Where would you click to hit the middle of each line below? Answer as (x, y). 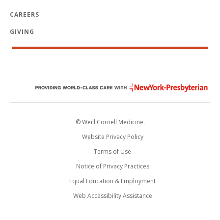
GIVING (22, 32)
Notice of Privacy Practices (112, 166)
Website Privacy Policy (112, 137)
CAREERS (25, 15)
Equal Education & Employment (112, 181)
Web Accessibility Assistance (112, 196)
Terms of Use (112, 152)
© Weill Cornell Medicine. (110, 122)
